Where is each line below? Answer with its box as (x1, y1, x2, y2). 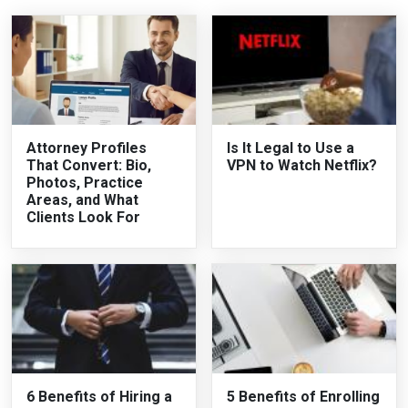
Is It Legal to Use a (227, 138, 354, 157)
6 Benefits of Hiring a (26, 387, 172, 405)
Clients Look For (26, 208, 140, 226)
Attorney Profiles (26, 138, 147, 157)
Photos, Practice (26, 173, 143, 191)
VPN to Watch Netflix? (227, 156, 377, 174)
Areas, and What (26, 190, 138, 209)
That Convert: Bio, (26, 156, 151, 174)
